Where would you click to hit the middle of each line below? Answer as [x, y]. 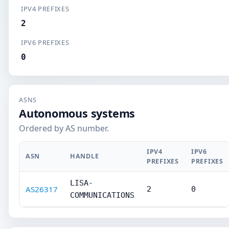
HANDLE [85, 156]
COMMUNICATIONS [102, 195]
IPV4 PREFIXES [45, 9]
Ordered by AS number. [64, 128]
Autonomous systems [77, 113]
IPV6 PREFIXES [45, 42]
